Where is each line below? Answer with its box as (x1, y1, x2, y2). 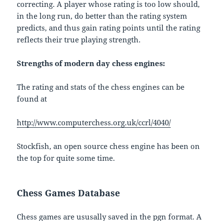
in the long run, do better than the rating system (17, 11, 187, 21)
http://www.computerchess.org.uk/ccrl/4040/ (17, 117, 171, 128)
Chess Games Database (17, 187, 120, 199)
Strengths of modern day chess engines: (17, 58, 166, 69)
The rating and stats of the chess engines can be (17, 82, 185, 92)
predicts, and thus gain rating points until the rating (17, 23, 201, 33)
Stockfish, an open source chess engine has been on (17, 141, 200, 151)
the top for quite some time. (17, 153, 115, 163)
